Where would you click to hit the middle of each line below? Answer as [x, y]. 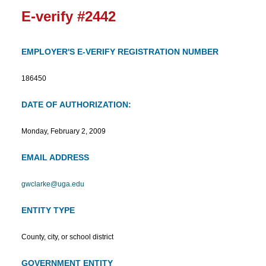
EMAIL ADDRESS [55, 158]
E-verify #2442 [69, 17]
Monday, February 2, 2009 [64, 132]
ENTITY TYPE [48, 210]
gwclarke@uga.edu [53, 184]
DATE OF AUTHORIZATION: [76, 105]
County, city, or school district [67, 237]
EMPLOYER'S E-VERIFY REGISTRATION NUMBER [120, 52]
